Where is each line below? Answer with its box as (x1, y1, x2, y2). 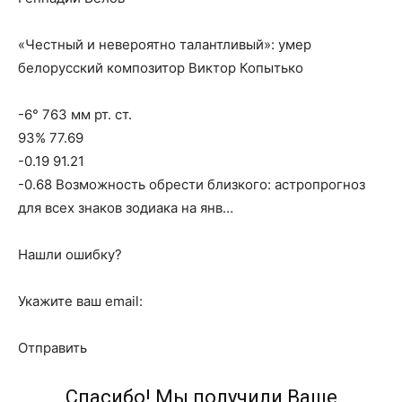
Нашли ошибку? (18, 246, 122, 263)
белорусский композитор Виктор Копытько (18, 59, 303, 76)
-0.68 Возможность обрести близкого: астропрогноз (18, 176, 365, 193)
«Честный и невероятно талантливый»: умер (18, 36, 311, 53)
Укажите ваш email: (18, 293, 143, 310)
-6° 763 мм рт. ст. (18, 106, 132, 123)
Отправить (18, 339, 87, 356)
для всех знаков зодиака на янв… (18, 199, 233, 216)
